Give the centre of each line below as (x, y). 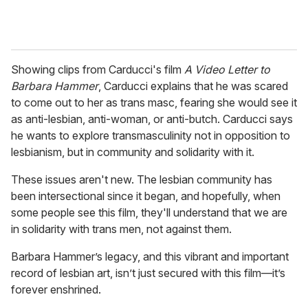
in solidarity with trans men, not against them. (121, 229)
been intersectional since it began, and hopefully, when (146, 196)
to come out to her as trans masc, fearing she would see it (154, 103)
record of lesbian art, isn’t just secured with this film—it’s (148, 273)
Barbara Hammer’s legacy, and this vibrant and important (150, 257)
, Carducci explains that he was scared (193, 86)
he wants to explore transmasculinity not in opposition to (151, 136)
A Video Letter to (227, 70)
